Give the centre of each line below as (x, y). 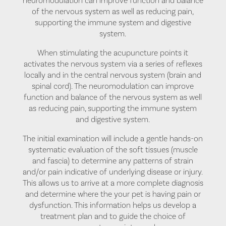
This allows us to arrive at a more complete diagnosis (113, 183)
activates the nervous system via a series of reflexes (113, 64)
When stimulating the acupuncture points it (113, 53)
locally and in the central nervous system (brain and (113, 75)
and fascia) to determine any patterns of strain (113, 161)
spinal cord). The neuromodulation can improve (113, 86)
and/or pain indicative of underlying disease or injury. (113, 172)
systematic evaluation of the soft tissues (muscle (113, 150)
